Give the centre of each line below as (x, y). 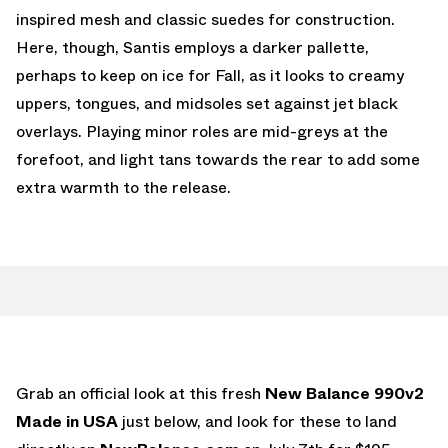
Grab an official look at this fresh (138, 393)
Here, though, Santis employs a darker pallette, (192, 47)
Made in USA (67, 421)
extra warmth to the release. (123, 187)
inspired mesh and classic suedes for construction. (205, 19)
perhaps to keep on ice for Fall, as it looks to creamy (210, 75)
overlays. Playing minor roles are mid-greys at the (202, 131)
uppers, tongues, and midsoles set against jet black (207, 103)
